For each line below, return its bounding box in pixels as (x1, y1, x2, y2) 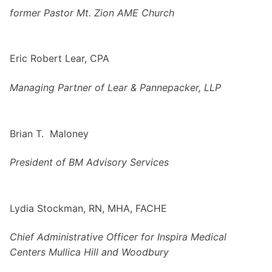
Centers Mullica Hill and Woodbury (10, 246, 169, 259)
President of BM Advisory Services (10, 156, 169, 169)
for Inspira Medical (141, 231, 226, 243)
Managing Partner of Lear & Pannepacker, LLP (10, 81, 221, 93)
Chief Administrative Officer (10, 231, 138, 243)
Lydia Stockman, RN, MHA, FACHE (10, 202, 170, 214)
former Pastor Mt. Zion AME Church (10, 6, 174, 19)
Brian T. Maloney (10, 127, 89, 140)
